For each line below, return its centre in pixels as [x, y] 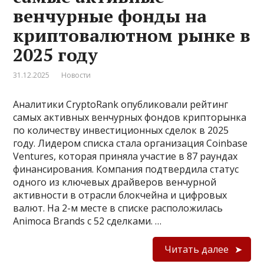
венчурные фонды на [110, 16]
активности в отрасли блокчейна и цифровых [120, 195]
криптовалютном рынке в [132, 35]
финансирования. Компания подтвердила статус [126, 169]
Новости [76, 75]
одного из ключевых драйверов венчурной [115, 182]
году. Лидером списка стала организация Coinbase [131, 143]
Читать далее [196, 249]
